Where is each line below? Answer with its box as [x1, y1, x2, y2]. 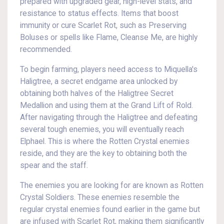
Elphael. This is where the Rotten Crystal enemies [20, 137, 189, 146]
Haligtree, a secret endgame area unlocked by [20, 77, 177, 86]
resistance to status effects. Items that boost [20, 9, 178, 18]
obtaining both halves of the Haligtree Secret [20, 89, 173, 98]
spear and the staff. [20, 161, 88, 170]
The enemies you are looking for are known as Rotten [20, 181, 203, 190]
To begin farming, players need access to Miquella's [20, 65, 197, 74]
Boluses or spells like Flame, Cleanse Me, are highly [20, 33, 197, 42]
